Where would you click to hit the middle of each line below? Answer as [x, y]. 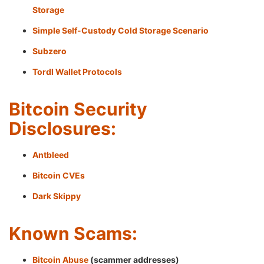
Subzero [49, 51]
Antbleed [51, 155]
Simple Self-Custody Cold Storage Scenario [121, 30]
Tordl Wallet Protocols [77, 72]
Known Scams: [73, 233]
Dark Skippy [57, 196]
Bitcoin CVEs [59, 175]
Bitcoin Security [78, 109]
